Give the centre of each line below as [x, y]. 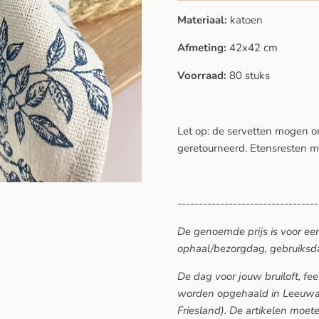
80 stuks [250, 75]
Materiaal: [204, 20]
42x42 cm [253, 47]
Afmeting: [203, 47]
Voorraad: [203, 75]
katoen [246, 20]
